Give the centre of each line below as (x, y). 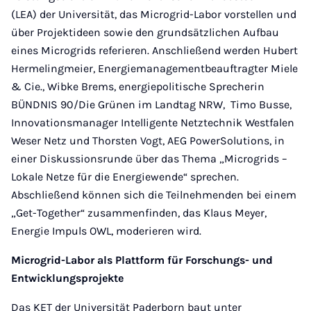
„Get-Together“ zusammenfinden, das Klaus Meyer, (139, 213)
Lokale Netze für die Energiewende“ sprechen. (125, 177)
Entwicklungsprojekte (67, 278)
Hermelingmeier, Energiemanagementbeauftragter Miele (154, 68)
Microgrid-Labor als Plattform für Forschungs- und (142, 260)
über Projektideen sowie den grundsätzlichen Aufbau (145, 32)
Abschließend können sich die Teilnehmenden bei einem (154, 195)
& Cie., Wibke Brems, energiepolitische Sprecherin (138, 86)
